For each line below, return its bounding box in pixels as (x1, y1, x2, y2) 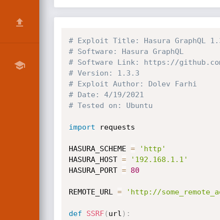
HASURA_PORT (68, 166, 122, 175)
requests (95, 123, 135, 132)
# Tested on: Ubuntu (68, 101, 153, 110)
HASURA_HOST (68, 155, 122, 164)
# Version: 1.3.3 (68, 69, 139, 78)
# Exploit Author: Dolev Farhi (68, 80, 197, 88)
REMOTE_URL (68, 188, 117, 196)
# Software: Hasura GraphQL (68, 47, 184, 56)
